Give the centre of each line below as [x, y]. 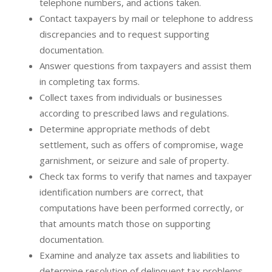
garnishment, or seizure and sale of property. [134, 161]
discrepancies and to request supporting [124, 34]
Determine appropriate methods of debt [125, 129]
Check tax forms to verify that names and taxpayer [146, 176]
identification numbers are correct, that [121, 192]
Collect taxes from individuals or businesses [131, 97]
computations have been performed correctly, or [142, 208]
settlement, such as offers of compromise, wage [141, 145]
